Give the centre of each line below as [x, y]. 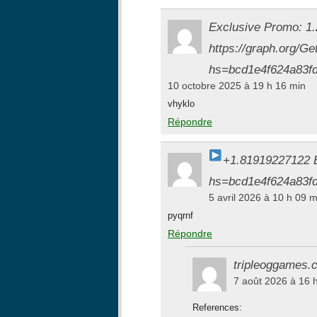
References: [217, 307]
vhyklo [181, 104]
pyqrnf [180, 215]
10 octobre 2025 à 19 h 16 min [237, 86]
